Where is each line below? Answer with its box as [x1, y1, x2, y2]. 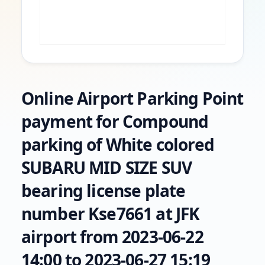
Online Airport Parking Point [21, 87, 244, 110]
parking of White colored [21, 133, 214, 156]
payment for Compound [21, 110, 209, 133]
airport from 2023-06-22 [21, 225, 203, 248]
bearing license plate [21, 179, 186, 202]
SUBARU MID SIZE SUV [21, 156, 192, 179]
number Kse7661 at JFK [21, 202, 200, 225]
